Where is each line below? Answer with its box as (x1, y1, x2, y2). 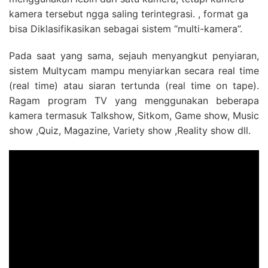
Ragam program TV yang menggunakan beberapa (9, 95, 259, 106)
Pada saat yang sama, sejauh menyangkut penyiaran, (9, 50, 259, 62)
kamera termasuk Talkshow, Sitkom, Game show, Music (9, 109, 259, 121)
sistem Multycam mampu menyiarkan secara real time (9, 65, 259, 77)
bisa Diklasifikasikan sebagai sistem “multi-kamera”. (9, 23, 242, 35)
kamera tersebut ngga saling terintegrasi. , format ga (9, 8, 248, 20)
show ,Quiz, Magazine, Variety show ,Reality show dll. (9, 124, 251, 136)
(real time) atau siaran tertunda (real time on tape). (9, 80, 259, 92)
